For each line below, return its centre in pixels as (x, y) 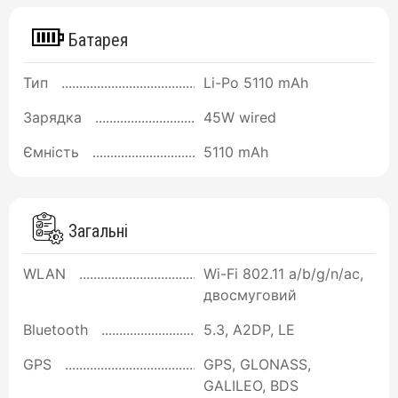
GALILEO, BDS (251, 386)
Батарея (96, 40)
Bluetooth (56, 330)
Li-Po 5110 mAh (256, 83)
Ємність (51, 152)
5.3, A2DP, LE (249, 330)
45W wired (240, 118)
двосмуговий (250, 295)
